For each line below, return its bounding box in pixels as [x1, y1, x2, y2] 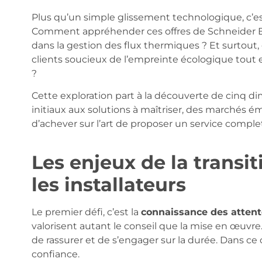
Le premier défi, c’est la [31, 206, 141, 218]
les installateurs [31, 173, 186, 196]
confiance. [31, 248, 80, 260]
